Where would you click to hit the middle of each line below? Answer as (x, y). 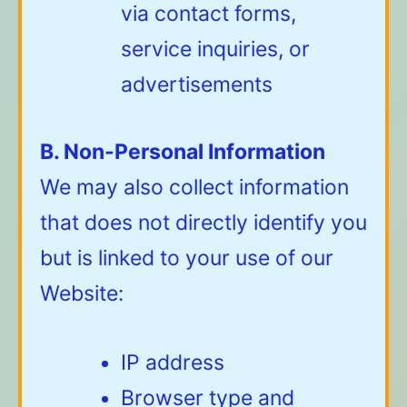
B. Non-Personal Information (183, 151)
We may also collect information (194, 187)
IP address (173, 362)
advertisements (197, 85)
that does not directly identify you (203, 222)
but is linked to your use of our (187, 258)
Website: (82, 293)
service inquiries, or (215, 50)
